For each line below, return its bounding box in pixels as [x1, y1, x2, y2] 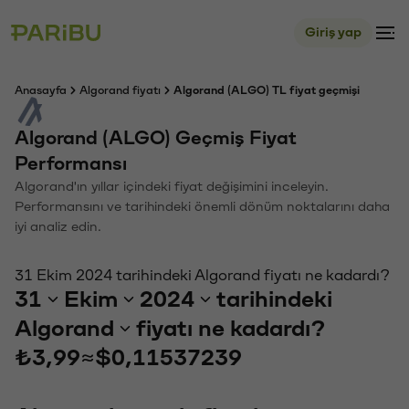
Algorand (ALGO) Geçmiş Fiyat [15, 129, 297, 148]
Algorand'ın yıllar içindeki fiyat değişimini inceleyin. [15, 180, 329, 194]
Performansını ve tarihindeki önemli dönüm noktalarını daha [15, 200, 390, 214]
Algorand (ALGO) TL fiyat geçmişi [173, 85, 360, 96]
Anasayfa [15, 85, 67, 96]
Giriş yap [305, 26, 362, 39]
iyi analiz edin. [15, 220, 101, 234]
